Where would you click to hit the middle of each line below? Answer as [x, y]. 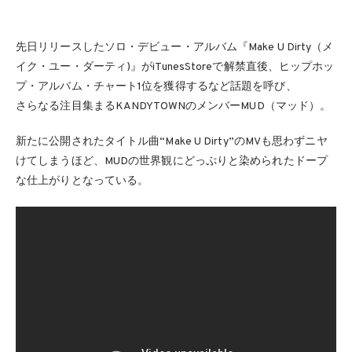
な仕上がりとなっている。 [82, 181]
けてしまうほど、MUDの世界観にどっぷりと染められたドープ [172, 161]
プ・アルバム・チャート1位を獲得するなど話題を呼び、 [156, 87]
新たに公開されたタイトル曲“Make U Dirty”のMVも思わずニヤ [172, 142]
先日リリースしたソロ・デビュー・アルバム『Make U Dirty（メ [175, 48]
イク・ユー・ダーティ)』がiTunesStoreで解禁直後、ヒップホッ [175, 67]
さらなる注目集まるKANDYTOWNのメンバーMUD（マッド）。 [174, 106]
